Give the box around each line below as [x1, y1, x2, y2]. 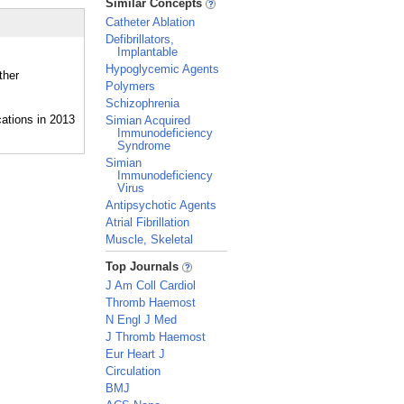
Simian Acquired [106, 114, 190, 127]
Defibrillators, [106, 32, 174, 46]
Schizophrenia [106, 96, 179, 110]
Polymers [106, 79, 155, 93]
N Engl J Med [106, 313, 177, 326]
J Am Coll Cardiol [106, 279, 196, 292]
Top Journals [106, 260, 182, 273]
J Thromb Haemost [106, 330, 206, 344]
